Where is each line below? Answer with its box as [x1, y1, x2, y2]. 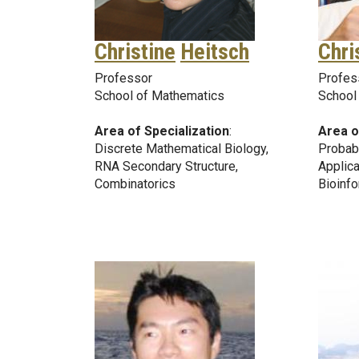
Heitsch [180, 38, 249, 65]
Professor [95, 70, 152, 86]
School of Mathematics [95, 87, 224, 103]
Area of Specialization [95, 123, 229, 139]
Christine [95, 38, 175, 65]
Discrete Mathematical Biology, [95, 140, 268, 156]
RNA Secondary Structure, [95, 158, 238, 174]
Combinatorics [95, 175, 175, 192]
